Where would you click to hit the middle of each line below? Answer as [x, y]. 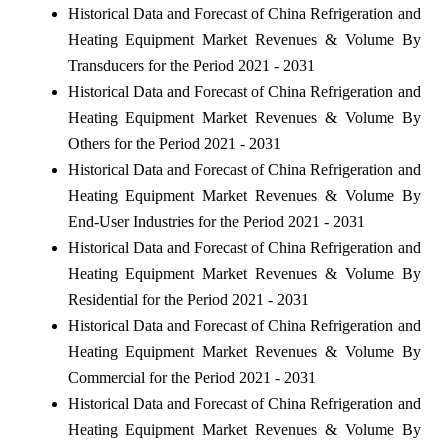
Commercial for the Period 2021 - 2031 [191, 377]
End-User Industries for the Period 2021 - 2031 [216, 221]
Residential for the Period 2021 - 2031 [188, 299]
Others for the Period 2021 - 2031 [174, 143]
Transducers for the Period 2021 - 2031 [191, 65]
